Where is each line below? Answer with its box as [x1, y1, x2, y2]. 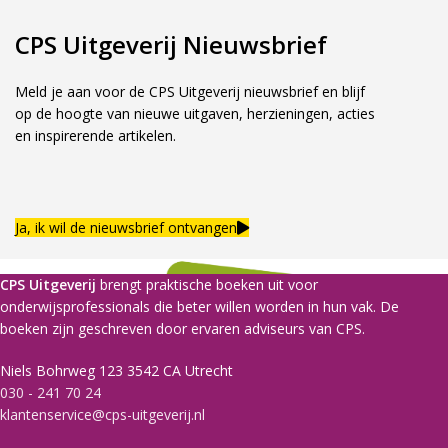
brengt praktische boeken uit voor [96, 275, 318, 295]
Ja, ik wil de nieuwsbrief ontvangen [15, 218, 237, 238]
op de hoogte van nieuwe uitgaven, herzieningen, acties [15, 104, 375, 124]
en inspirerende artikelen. [15, 126, 176, 146]
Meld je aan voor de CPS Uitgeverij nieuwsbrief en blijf [15, 82, 365, 102]
